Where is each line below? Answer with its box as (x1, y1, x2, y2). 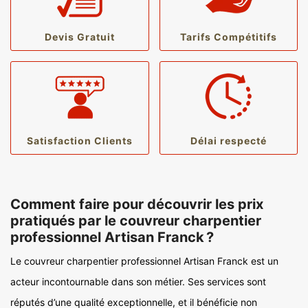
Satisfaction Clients (26, 135, 133, 146)
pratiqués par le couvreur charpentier (10, 212, 261, 229)
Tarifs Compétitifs (179, 31, 277, 43)
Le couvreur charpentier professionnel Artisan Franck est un (10, 255, 278, 267)
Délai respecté (190, 135, 267, 146)
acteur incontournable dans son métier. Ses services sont (10, 276, 266, 287)
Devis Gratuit (44, 31, 115, 43)
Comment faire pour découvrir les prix (10, 196, 263, 212)
